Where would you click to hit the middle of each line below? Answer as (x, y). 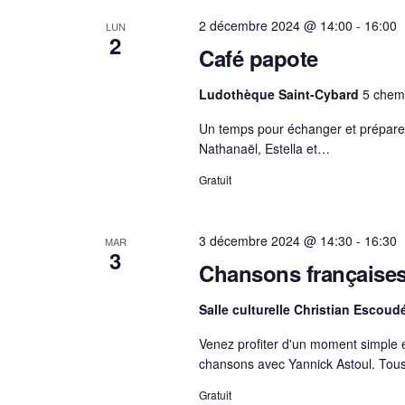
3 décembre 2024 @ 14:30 (275, 240)
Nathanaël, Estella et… (264, 148)
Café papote (258, 57)
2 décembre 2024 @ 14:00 (275, 25)
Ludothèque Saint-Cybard (280, 94)
